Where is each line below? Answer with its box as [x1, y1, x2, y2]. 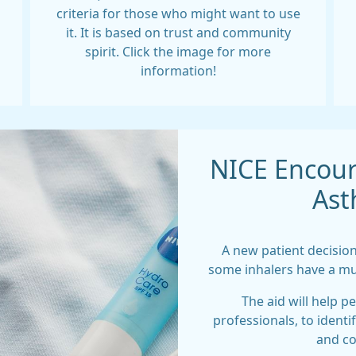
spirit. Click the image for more [85, 45, 271, 58]
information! [140, 64, 216, 77]
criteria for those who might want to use [56, 7, 300, 20]
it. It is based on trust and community [65, 26, 291, 39]
